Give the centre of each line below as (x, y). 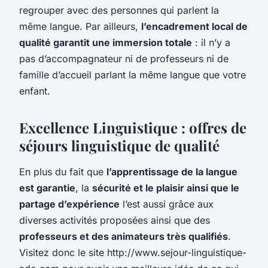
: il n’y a (211, 42)
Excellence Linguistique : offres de (133, 127)
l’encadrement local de (194, 26)
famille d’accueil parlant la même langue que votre (133, 74)
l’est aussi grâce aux (167, 204)
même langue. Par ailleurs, (80, 26)
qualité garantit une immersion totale (106, 42)
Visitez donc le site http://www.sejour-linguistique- (133, 252)
